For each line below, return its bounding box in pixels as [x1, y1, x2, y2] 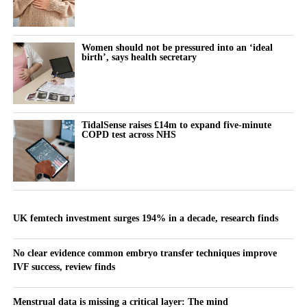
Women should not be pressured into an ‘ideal [81, 41, 273, 53]
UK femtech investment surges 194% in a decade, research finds [12, 212, 278, 223]
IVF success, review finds [12, 260, 115, 272]
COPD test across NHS [81, 128, 176, 140]
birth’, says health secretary [81, 51, 197, 62]
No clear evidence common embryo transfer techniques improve [12, 247, 277, 258]
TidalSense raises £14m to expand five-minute [81, 119, 271, 130]
